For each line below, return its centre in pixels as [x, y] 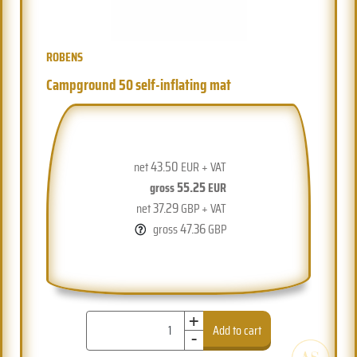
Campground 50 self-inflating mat [139, 84]
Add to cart [237, 330]
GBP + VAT [202, 208]
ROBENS [65, 57]
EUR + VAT [202, 167]
